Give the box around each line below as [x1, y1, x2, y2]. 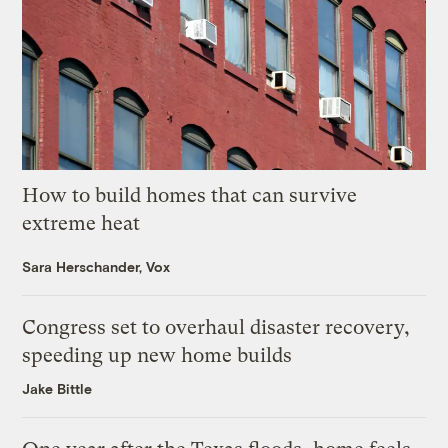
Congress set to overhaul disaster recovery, [22, 315, 411, 339]
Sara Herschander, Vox [22, 257, 171, 275]
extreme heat [22, 211, 141, 235]
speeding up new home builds [22, 343, 293, 367]
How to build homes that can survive [22, 183, 358, 207]
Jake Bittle [22, 379, 93, 397]
